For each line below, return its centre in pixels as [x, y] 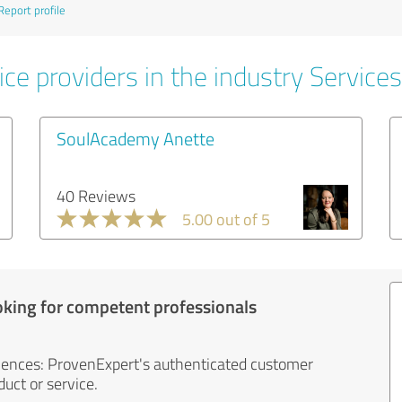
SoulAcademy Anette [135, 138]
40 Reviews [96, 196]
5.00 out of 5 [226, 219]
